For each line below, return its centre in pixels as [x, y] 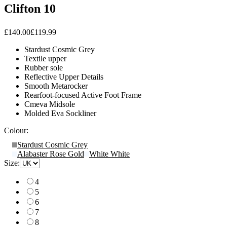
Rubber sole [44, 67]
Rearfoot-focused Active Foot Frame [83, 95]
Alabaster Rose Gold [51, 154]
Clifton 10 [30, 8]
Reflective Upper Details [64, 77]
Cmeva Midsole [50, 104]
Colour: [16, 130]
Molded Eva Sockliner [60, 113]
